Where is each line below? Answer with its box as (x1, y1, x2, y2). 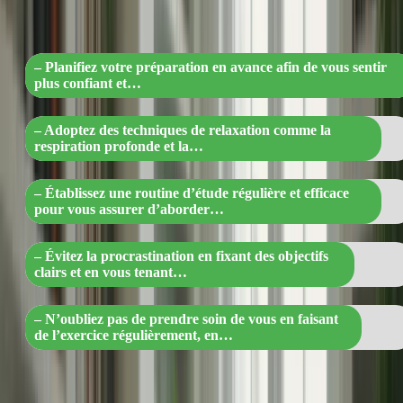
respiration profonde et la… (34, 139, 203, 155)
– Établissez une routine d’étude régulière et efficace (34, 185, 349, 201)
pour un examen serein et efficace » (57, 11, 382, 35)
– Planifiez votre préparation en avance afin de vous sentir (34, 59, 387, 76)
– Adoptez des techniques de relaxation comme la (34, 122, 331, 139)
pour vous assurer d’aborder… (34, 201, 224, 218)
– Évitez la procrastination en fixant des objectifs (34, 248, 328, 264)
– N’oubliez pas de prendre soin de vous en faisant (34, 311, 338, 327)
